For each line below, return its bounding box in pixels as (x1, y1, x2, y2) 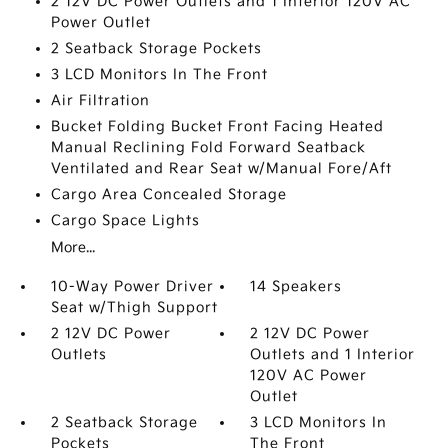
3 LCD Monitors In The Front (50, 66, 268, 83)
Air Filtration (50, 92, 150, 109)
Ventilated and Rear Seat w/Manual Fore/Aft (50, 160, 392, 177)
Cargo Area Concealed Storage (50, 186, 287, 203)
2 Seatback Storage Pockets (50, 40, 262, 57)
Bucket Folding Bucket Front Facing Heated (50, 118, 384, 135)
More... (50, 239, 95, 256)
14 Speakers (250, 278, 343, 295)
